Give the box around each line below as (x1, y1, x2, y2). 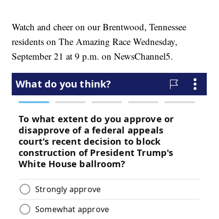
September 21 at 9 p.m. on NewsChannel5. (12, 50, 174, 63)
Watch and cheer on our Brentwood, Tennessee (12, 21, 187, 33)
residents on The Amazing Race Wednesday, (12, 35, 178, 48)
